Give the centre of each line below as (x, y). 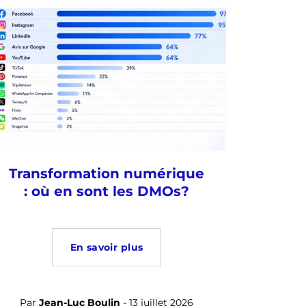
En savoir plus (107, 248)
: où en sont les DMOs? (107, 192)
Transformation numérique (107, 174)
